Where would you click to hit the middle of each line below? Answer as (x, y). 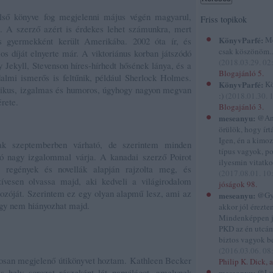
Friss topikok (224, 19)
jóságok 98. (238, 184)
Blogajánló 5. (241, 73)
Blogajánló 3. (241, 107)
